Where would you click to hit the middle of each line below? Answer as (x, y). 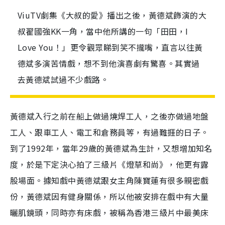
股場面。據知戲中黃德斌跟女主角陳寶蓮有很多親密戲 (109, 180)
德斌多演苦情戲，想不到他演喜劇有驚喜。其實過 (109, 63)
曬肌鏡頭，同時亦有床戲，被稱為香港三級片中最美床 (109, 212)
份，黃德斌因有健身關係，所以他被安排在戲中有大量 (109, 196)
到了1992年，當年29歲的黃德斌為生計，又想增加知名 (111, 148)
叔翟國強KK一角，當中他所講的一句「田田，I (103, 31)
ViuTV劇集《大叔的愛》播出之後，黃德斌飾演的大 (112, 15)
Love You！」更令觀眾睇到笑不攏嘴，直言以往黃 (110, 47)
